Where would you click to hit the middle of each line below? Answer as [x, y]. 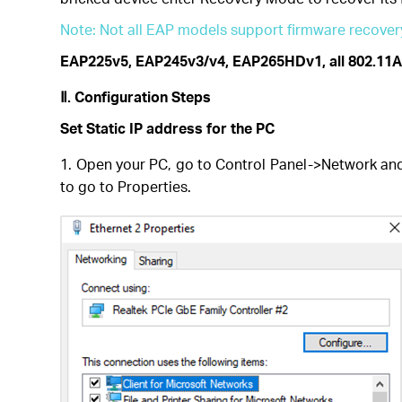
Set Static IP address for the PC [168, 128]
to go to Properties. [126, 186]
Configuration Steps [143, 96]
